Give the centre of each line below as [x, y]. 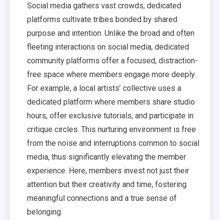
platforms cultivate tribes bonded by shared [102, 19]
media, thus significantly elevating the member [107, 157]
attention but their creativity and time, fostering [107, 184]
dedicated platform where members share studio [111, 102]
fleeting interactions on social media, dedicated [108, 47]
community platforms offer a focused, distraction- [112, 61]
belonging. [45, 212]
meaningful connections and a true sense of [102, 198]
